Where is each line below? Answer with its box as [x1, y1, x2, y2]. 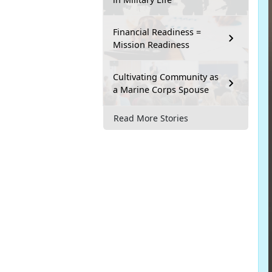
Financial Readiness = [113, 26, 201, 38]
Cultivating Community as [113, 71, 219, 83]
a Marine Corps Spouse [113, 84, 209, 96]
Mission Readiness [113, 39, 189, 51]
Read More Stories [114, 112, 188, 124]
